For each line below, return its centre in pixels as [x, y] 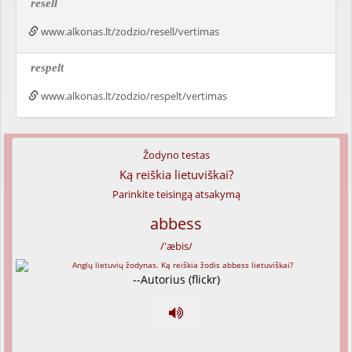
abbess [176, 224]
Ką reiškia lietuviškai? [176, 174]
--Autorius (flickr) [176, 279]
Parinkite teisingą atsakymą [176, 194]
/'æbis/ [176, 246]
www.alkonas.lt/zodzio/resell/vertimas [129, 31]
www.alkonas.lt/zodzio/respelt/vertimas [133, 96]
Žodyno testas [176, 155]
